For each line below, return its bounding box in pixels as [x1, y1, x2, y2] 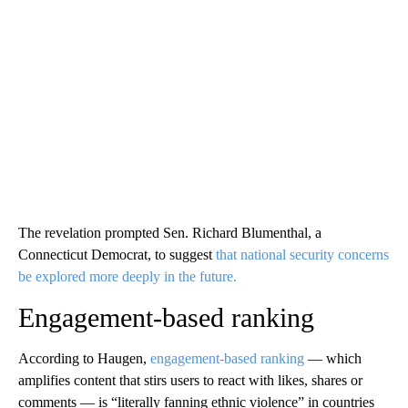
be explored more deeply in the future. [18, 268, 237, 284]
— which [304, 350, 362, 366]
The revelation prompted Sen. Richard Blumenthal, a [18, 224, 321, 240]
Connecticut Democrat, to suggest [18, 246, 216, 262]
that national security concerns [216, 246, 389, 262]
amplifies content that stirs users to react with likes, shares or [18, 372, 362, 388]
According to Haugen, [18, 350, 150, 366]
